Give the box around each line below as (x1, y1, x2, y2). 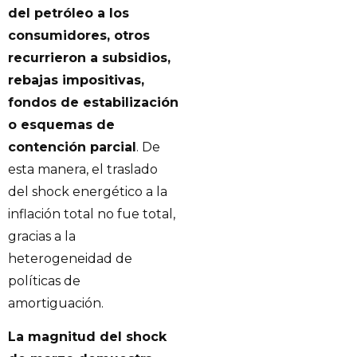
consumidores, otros (8, 27, 150, 43)
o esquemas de (8, 116, 115, 132)
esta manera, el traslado (8, 161, 158, 177)
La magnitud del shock (8, 329, 167, 345)
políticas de (8, 273, 80, 288)
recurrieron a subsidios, (8, 49, 171, 65)
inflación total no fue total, (8, 206, 175, 222)
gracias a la (8, 228, 76, 244)
